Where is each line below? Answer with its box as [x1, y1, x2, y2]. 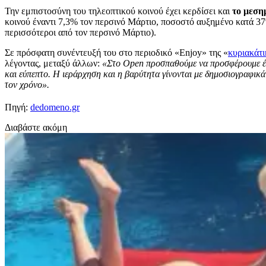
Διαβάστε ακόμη [5, 122, 67, 132]
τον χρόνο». [5, 79, 49, 90]
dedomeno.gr [30, 102, 80, 112]
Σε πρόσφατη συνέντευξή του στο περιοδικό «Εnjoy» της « [5, 47, 228, 58]
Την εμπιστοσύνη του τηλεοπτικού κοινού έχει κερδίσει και [5, 5, 232, 16]
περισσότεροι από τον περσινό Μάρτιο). [5, 27, 156, 37]
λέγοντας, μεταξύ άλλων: [5, 58, 102, 68]
